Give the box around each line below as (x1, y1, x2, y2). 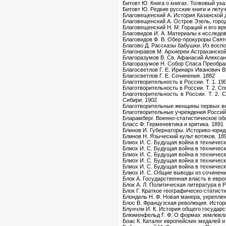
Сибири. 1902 (123, 97, 157, 103)
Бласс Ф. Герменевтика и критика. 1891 (123, 121, 223, 128)
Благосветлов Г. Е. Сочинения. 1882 (123, 73, 215, 79)
